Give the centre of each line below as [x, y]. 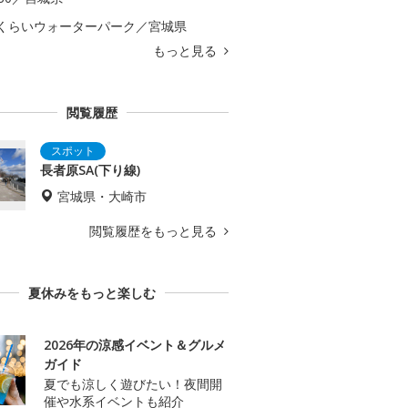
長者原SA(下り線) [90, 170]
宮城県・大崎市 [102, 197]
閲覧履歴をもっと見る [155, 231]
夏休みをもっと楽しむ [92, 293]
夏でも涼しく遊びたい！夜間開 [133, 384]
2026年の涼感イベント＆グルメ [135, 345]
